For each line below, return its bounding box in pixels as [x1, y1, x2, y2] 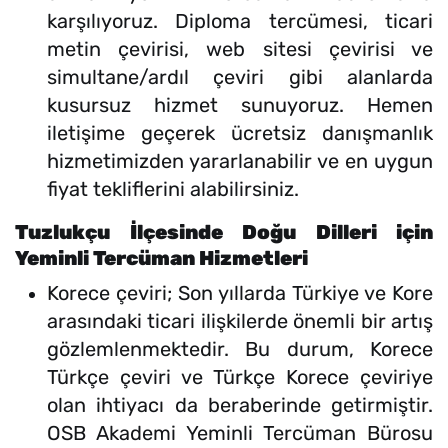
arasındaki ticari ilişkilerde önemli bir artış [47, 309, 433, 334]
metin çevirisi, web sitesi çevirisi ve [47, 37, 433, 62]
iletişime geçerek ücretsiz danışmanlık [47, 121, 433, 146]
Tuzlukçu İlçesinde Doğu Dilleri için [15, 220, 433, 245]
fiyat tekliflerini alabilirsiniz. [47, 177, 299, 202]
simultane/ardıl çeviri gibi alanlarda [47, 65, 433, 90]
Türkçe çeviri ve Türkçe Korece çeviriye [47, 365, 433, 390]
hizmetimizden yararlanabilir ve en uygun [47, 149, 433, 174]
